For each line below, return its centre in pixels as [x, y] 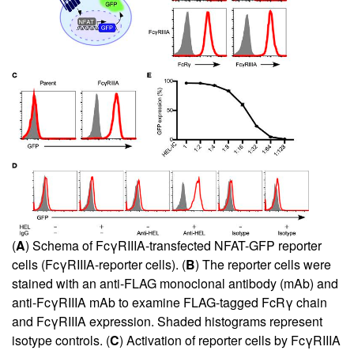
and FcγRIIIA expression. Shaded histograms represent [167, 321]
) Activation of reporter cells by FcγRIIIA [230, 340]
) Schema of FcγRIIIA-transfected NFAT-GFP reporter [173, 245]
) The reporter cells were [263, 264]
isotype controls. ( [61, 340]
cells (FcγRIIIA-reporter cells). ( [99, 264]
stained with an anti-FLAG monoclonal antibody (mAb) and [175, 283]
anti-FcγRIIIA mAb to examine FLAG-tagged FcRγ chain [169, 302]
